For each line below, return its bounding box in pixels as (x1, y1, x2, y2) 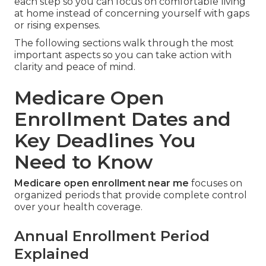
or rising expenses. (14, 20, 100, 31)
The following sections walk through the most (14, 37, 234, 49)
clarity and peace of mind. (14, 61, 135, 73)
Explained (14, 245, 89, 263)
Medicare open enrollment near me (14, 178, 189, 189)
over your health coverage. (14, 201, 142, 213)
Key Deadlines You (14, 129, 196, 153)
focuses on (189, 178, 242, 189)
